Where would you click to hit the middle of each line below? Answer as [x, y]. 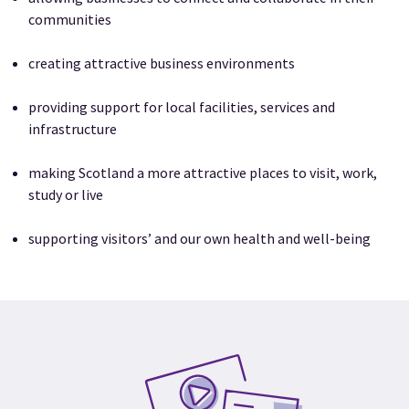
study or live [66, 195]
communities [70, 20]
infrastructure [73, 129]
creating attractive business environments [162, 63]
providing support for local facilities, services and [182, 107]
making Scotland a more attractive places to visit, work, [203, 173]
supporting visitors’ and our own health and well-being [200, 239]
